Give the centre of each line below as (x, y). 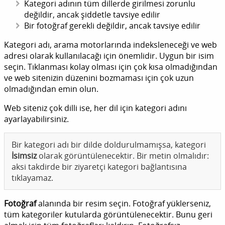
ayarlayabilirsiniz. (36, 119)
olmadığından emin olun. (51, 89)
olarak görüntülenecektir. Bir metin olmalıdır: (123, 156)
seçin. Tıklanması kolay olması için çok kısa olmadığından (111, 67)
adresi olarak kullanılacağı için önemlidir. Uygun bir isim (109, 56)
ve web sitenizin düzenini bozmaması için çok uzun (99, 78)
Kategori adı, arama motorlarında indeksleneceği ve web (110, 45)
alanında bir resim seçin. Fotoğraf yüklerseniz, (124, 204)
